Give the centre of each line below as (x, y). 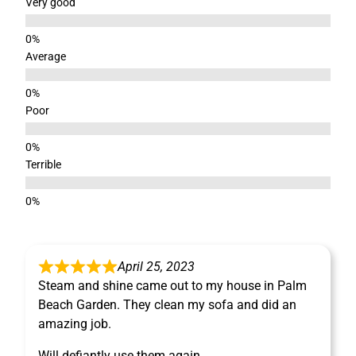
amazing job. (75, 324)
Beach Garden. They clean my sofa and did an (167, 305)
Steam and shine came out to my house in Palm (172, 286)
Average (46, 56)
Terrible (43, 164)
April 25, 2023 (156, 267)
